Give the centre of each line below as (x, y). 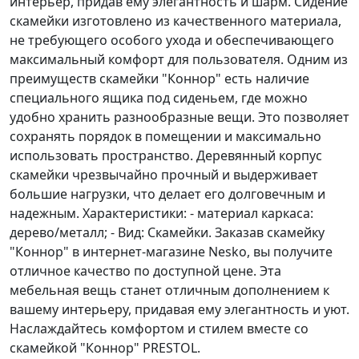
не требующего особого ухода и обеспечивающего (172, 40)
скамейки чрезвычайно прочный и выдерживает (164, 175)
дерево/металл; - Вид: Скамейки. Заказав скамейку (167, 233)
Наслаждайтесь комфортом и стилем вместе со (159, 329)
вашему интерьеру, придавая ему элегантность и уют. (179, 310)
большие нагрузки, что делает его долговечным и (167, 194)
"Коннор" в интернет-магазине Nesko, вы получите (171, 252)
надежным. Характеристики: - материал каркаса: (161, 214)
